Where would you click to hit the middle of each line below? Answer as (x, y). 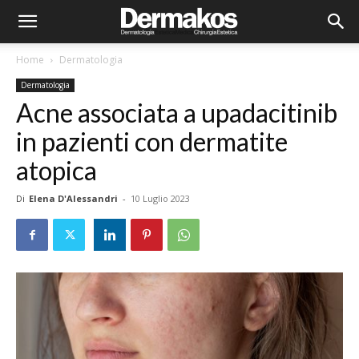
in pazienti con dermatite (152, 141)
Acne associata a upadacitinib (177, 113)
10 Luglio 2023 (160, 198)
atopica (56, 170)
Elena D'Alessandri (73, 198)
